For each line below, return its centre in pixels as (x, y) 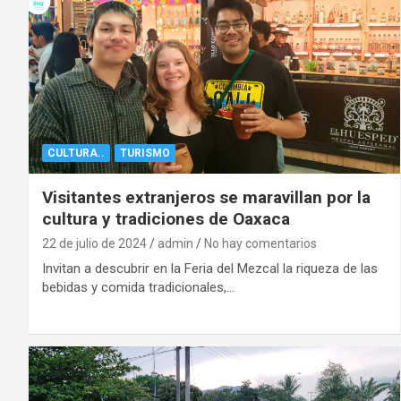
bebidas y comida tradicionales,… (138, 287)
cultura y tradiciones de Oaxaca (166, 218)
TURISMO (145, 153)
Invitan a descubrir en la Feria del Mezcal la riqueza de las (210, 268)
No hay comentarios (260, 243)
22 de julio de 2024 (94, 243)
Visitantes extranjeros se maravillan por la (206, 197)
